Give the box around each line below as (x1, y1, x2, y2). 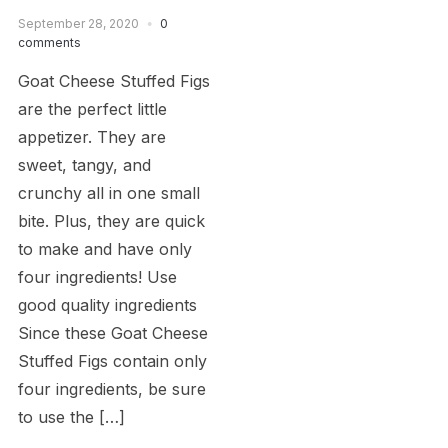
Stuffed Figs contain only (17, 350, 207, 371)
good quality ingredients (17, 294, 197, 315)
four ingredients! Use (17, 266, 177, 287)
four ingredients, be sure (17, 378, 206, 399)
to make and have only (17, 238, 192, 259)
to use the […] (17, 406, 125, 427)
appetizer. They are (17, 126, 166, 147)
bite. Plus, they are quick (17, 210, 205, 231)
